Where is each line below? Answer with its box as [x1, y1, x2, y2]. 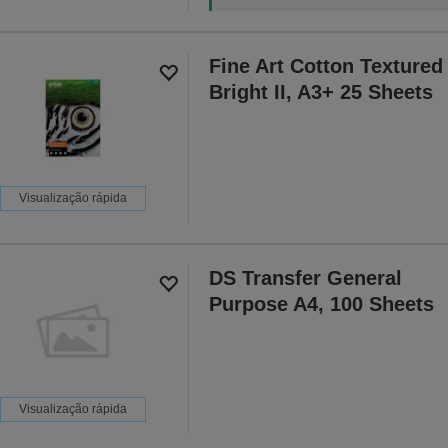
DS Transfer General [208, 266, 402, 289]
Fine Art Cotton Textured [208, 55, 443, 78]
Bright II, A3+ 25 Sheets [208, 81, 433, 104]
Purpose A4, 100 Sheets [208, 292, 434, 315]
